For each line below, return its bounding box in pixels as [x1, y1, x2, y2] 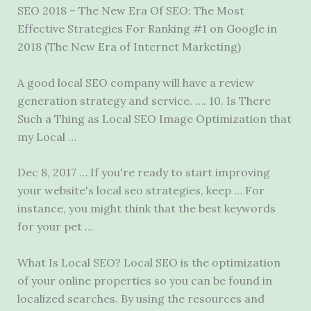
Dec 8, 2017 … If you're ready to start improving [17, 165, 270, 180]
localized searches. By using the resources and [17, 291, 264, 305]
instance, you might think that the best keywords [17, 201, 276, 216]
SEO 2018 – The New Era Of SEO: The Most [17, 3, 244, 18]
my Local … [17, 129, 76, 144]
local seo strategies [96, 183, 201, 198]
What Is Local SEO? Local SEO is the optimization [17, 255, 280, 269]
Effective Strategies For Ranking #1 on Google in [17, 22, 277, 36]
